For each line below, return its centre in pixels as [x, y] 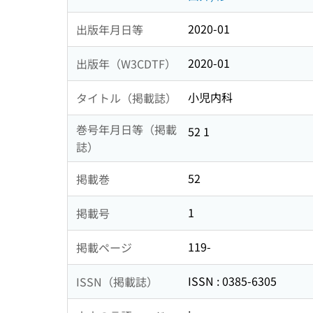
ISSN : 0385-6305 [232, 281]
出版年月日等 [110, 29]
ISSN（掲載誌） [117, 281]
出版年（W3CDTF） [126, 63]
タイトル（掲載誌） [126, 97]
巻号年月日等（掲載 [126, 130]
